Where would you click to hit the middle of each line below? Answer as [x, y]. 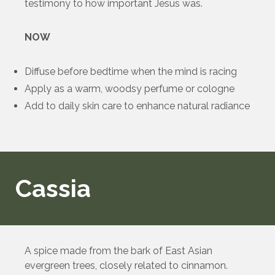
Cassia [53, 188]
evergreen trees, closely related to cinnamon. [126, 266]
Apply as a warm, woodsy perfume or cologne [130, 89]
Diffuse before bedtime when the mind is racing [131, 72]
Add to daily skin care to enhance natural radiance [137, 106]
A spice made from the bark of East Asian [118, 251]
